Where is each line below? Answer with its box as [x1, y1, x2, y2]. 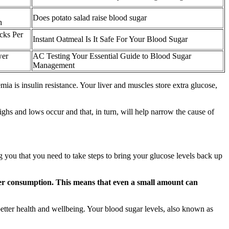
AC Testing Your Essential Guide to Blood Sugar [33, 51, 191, 60]
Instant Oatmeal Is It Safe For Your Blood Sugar [33, 34, 188, 43]
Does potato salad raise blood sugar [33, 13, 147, 22]
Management [33, 60, 75, 70]
